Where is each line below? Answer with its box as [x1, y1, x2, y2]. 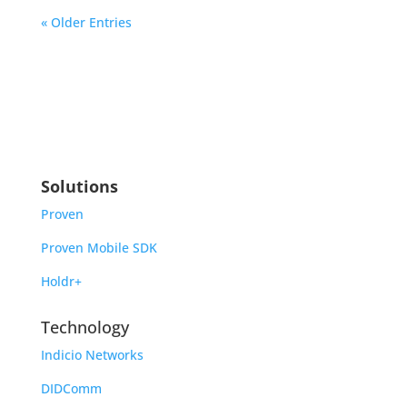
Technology [40, 316, 129, 339]
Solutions [40, 175, 118, 198]
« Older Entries [40, 14, 132, 32]
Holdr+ [40, 273, 82, 291]
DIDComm [40, 380, 102, 398]
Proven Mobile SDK [40, 239, 157, 257]
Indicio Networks [40, 346, 144, 364]
